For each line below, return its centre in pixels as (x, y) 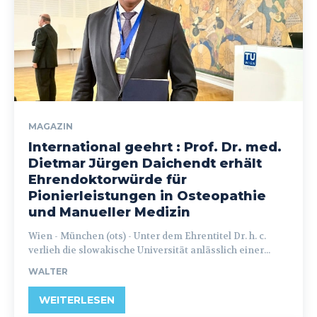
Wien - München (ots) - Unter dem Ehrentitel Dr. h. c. (81, 236)
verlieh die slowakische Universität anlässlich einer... (149, 250)
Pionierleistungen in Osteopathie (147, 196)
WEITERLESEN (77, 300)
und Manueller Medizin (109, 212)
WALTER (48, 271)
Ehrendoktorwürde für (108, 180)
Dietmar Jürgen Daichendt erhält (145, 163)
